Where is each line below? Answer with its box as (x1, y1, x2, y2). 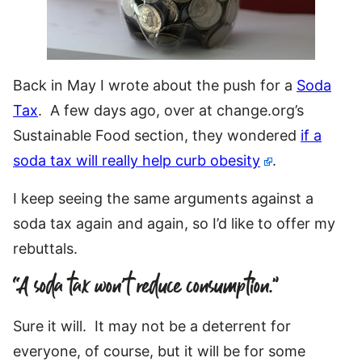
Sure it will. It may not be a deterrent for (13, 317, 291, 335)
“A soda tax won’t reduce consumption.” (13, 270, 279, 303)
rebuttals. (13, 239, 78, 257)
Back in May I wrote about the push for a (13, 76, 297, 94)
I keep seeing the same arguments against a (13, 189, 314, 207)
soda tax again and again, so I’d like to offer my (13, 214, 335, 232)
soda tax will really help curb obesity (13, 151, 260, 169)
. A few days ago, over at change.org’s (38, 101, 304, 119)
